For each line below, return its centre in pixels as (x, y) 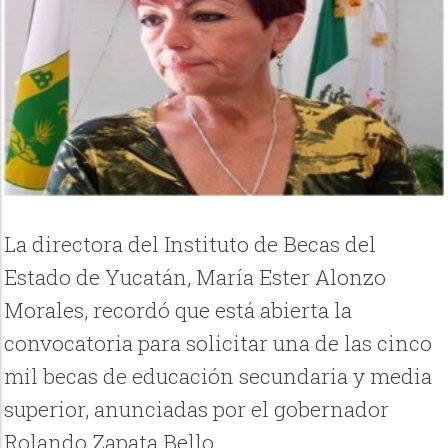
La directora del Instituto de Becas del (190, 243)
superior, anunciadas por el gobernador (197, 408)
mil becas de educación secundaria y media (218, 375)
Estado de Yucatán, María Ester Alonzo (195, 276)
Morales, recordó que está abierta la (178, 309)
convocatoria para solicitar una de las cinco (218, 342)
